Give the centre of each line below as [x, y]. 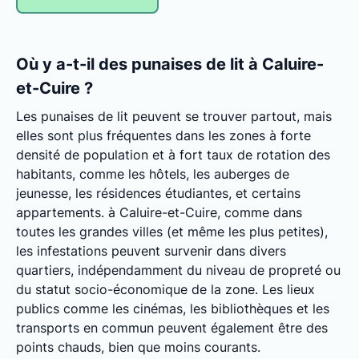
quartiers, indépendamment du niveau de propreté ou [178, 270]
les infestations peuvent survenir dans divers [151, 251]
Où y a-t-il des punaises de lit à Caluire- [170, 64]
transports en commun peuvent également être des [172, 328]
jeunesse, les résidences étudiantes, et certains [158, 193]
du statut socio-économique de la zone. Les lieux [165, 289]
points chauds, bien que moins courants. [138, 347]
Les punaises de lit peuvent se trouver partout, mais [174, 116]
